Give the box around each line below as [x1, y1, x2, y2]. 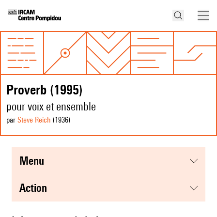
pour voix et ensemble [6, 100, 96, 113]
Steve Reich [17, 115, 51, 125]
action [26, 181, 47, 195]
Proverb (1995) [6, 81, 83, 98]
